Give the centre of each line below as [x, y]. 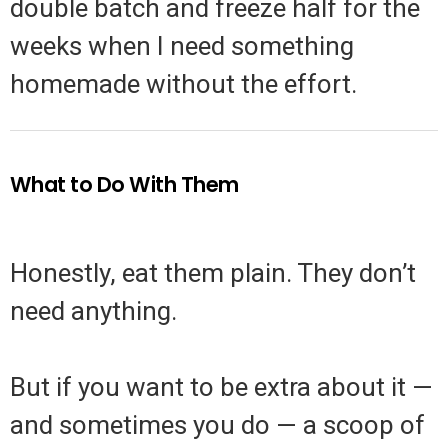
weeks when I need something [182, 46]
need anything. [93, 311]
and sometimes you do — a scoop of [217, 425]
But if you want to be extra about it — [221, 387]
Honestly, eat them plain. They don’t [213, 273]
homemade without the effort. [183, 84]
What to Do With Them [124, 185]
